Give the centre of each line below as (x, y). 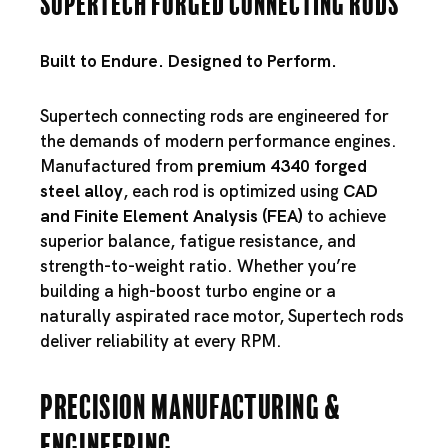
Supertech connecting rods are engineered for (214, 116)
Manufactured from (118, 166)
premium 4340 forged (282, 166)
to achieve (344, 216)
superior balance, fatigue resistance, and (198, 241)
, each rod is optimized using (233, 191)
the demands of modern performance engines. (218, 141)
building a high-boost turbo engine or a (188, 291)
